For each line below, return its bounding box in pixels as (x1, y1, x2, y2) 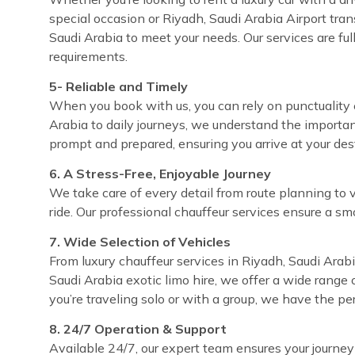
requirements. (49, 48, 128, 64)
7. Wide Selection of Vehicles (49, 233, 231, 250)
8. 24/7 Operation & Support (49, 320, 227, 337)
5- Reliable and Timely (49, 78, 188, 94)
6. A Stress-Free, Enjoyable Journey (49, 165, 271, 181)
